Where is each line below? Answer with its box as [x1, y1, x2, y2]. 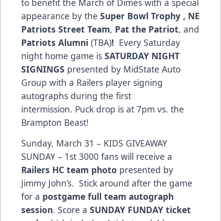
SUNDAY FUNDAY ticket [90, 203, 191, 216]
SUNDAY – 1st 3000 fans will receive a [21, 150, 172, 162]
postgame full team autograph [42, 190, 174, 202]
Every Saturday [119, 36, 180, 48]
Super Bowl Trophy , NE [100, 9, 200, 22]
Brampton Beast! [21, 116, 89, 128]
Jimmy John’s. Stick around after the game [21, 177, 192, 189]
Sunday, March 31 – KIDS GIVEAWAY [21, 137, 167, 149]
